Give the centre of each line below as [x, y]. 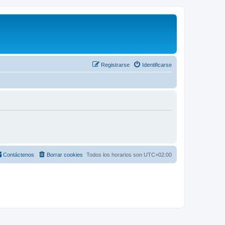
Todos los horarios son [115, 154]
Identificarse [157, 65]
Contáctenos [19, 154]
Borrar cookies [65, 154]
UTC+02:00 [158, 154]
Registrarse [115, 65]
